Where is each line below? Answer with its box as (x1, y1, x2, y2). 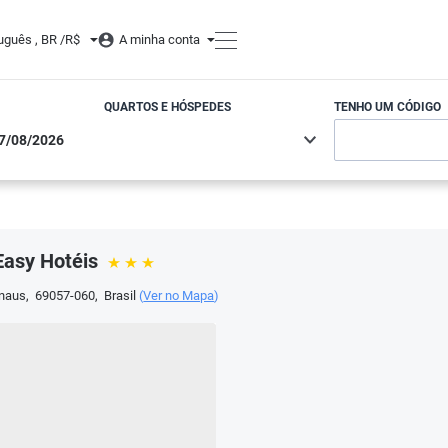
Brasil (101, 288, 137, 303)
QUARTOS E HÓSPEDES (104, 100, 231, 114)
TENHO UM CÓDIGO (334, 100, 441, 114)
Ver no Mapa (143, 288, 215, 303)
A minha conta (119, 32, 200, 47)
